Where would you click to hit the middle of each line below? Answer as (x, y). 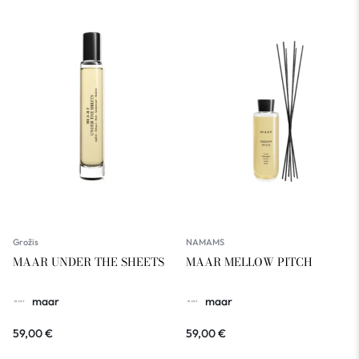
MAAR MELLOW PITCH (249, 262)
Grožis (26, 242)
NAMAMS (205, 242)
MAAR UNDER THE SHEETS (89, 262)
